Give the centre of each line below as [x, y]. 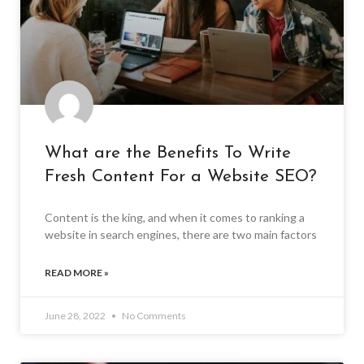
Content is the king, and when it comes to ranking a [175, 217]
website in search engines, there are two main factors [181, 234]
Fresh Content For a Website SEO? [181, 176]
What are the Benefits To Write [168, 153]
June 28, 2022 [76, 315]
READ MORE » [77, 272]
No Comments [153, 315]
